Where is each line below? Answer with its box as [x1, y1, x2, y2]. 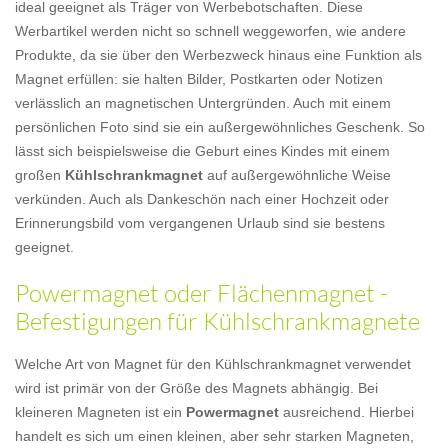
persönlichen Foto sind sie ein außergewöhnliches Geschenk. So [15, 119, 425, 135]
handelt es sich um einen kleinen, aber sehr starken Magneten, [15, 428, 414, 444]
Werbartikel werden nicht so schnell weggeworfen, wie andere [15, 23, 406, 39]
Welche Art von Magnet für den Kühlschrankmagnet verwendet [15, 356, 411, 372]
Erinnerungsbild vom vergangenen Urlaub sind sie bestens [15, 215, 385, 231]
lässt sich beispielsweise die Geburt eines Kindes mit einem [15, 143, 390, 159]
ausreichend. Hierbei [279, 404, 414, 420]
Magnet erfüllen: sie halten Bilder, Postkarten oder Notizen [15, 71, 383, 87]
